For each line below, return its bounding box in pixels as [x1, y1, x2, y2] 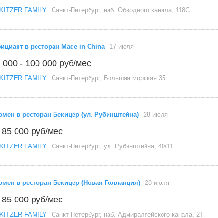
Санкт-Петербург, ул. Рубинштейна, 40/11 [52, 143, 173, 150]
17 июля [109, 43, 134, 50]
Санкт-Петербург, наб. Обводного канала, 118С [52, 6, 190, 14]
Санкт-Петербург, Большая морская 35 [52, 74, 165, 82]
